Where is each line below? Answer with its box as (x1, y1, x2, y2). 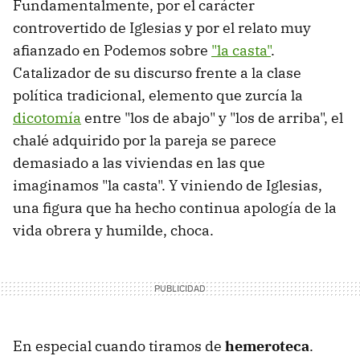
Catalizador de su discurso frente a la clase (13, 63, 301, 82)
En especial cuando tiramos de (13, 336, 225, 355)
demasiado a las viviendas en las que (13, 153, 265, 172)
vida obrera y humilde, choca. (13, 220, 214, 239)
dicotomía (13, 108, 81, 127)
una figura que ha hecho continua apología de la (13, 198, 337, 217)
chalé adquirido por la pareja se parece (13, 130, 276, 149)
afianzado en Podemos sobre (13, 40, 211, 59)
